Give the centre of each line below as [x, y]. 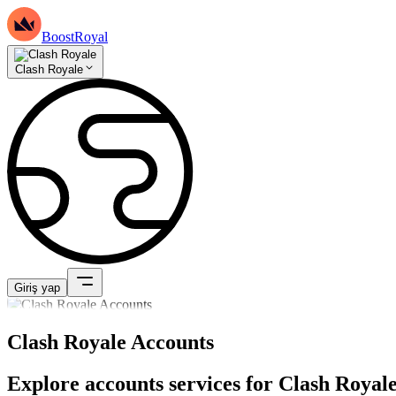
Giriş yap [37, 288]
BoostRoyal [75, 37]
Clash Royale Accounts [110, 343]
